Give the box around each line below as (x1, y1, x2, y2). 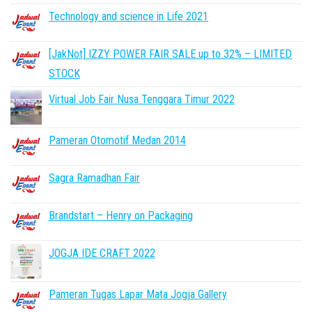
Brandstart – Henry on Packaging (49, 209, 193, 222)
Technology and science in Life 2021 (49, 10, 208, 23)
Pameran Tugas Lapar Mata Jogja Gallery (49, 288, 227, 301)
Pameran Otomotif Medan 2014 (49, 134, 186, 147)
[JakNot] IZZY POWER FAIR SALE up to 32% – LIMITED (49, 47, 292, 61)
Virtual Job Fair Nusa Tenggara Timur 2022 (49, 93, 235, 106)
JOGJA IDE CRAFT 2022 (49, 247, 155, 260)
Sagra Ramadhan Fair (49, 171, 140, 185)
